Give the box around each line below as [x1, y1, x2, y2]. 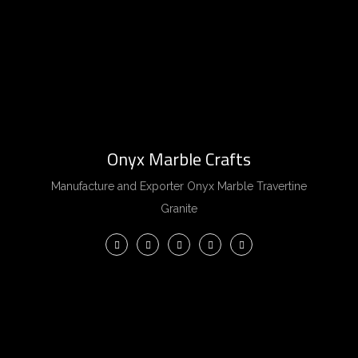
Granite [161, 202, 197, 216]
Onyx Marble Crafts [107, 145, 251, 173]
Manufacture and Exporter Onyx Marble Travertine [51, 180, 307, 193]
